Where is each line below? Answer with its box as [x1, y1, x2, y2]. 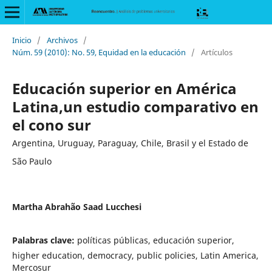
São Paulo [12, 155, 52, 167]
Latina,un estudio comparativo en [12, 96, 259, 117]
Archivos [46, 34, 78, 46]
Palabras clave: [12, 234, 77, 246]
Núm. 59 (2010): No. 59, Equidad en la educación [12, 46, 186, 58]
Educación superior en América [12, 78, 237, 98]
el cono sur [12, 114, 91, 135]
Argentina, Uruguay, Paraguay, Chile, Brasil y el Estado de [12, 137, 248, 149]
